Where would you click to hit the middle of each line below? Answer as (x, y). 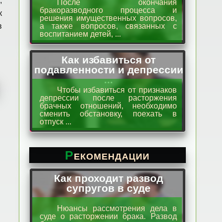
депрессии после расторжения (108, 98)
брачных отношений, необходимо (108, 106)
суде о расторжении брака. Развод (108, 216)
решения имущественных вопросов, (108, 18)
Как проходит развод (109, 178)
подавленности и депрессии (109, 70)
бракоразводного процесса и (108, 10)
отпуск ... (55, 122)
